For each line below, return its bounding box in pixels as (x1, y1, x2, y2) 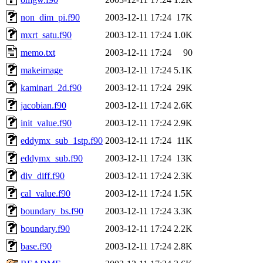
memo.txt (21, 47, 55, 58)
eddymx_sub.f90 (21, 153, 83, 163)
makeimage (21, 65, 63, 75)
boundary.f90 (21, 223, 70, 234)
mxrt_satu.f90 (21, 29, 72, 40)
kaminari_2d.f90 (21, 82, 82, 93)
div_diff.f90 (21, 170, 65, 181)
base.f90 (21, 241, 52, 251)
